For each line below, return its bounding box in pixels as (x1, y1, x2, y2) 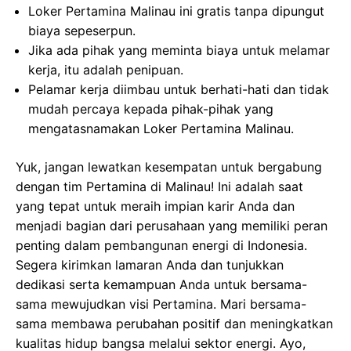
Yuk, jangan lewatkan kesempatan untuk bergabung (16, 159, 322, 175)
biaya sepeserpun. (28, 23, 136, 39)
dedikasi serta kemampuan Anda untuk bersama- (16, 277, 307, 293)
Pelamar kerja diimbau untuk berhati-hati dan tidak (28, 81, 329, 98)
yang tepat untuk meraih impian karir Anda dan (16, 198, 295, 215)
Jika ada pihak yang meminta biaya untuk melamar (28, 42, 330, 59)
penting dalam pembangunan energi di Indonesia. (16, 237, 307, 254)
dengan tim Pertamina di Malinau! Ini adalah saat (16, 179, 303, 195)
